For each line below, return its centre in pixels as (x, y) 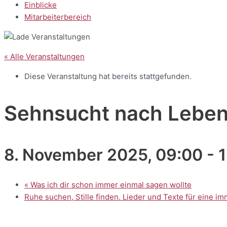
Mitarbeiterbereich (58, 17)
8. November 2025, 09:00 (103, 155)
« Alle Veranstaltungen (44, 56)
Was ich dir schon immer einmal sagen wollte (110, 184)
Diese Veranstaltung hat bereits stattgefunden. (108, 76)
